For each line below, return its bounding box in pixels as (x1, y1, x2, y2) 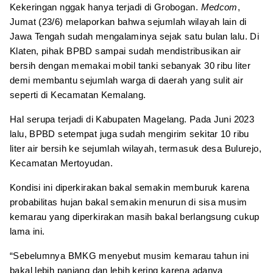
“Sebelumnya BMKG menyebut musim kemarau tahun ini (10, 250, 249, 261)
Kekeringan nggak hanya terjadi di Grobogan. (10, 1, 201, 12)
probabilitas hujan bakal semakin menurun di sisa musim (10, 196, 247, 207)
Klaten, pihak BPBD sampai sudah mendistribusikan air (10, 45, 241, 56)
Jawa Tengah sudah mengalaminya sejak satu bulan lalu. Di (10, 30, 259, 41)
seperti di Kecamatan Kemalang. (10, 89, 146, 100)
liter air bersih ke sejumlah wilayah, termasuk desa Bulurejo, (10, 143, 261, 154)
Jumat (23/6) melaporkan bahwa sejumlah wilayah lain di (10, 16, 247, 27)
